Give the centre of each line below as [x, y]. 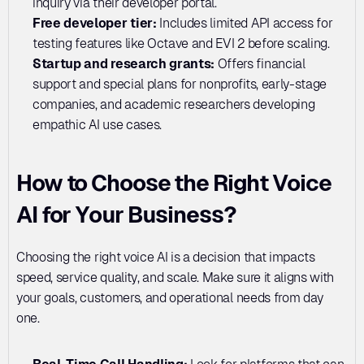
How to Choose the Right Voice [174, 182]
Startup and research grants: [124, 63]
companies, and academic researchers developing [174, 104]
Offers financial [260, 63]
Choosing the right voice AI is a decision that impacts [166, 257]
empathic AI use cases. [97, 124]
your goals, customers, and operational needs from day [170, 297]
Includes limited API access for [245, 23]
